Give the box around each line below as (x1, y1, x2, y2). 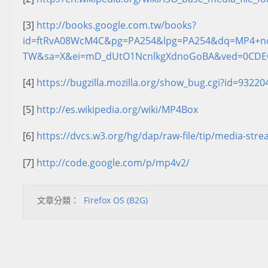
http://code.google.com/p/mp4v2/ (36, 156, 190, 169)
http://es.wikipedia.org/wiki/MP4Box (36, 102, 198, 116)
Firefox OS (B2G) (84, 194, 148, 206)
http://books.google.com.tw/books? (36, 19, 196, 32)
